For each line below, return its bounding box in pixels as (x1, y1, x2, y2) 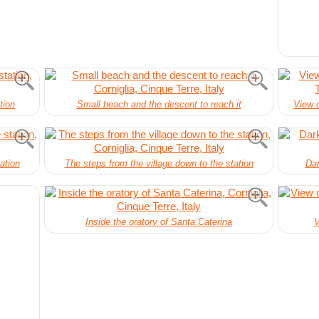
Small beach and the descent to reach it (76, 99, 241, 110)
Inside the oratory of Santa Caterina (85, 216, 232, 228)
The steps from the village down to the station (64, 157, 253, 169)
